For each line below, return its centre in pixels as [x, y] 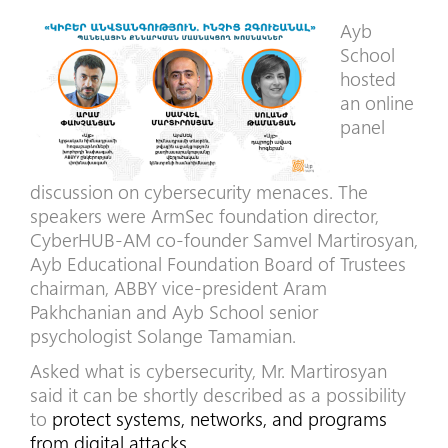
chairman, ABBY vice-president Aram [178, 287]
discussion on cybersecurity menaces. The [199, 191]
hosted [368, 78]
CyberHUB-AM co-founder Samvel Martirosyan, [224, 239]
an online [377, 102]
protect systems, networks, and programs [219, 418]
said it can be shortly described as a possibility [218, 394]
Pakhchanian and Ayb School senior [174, 311]
